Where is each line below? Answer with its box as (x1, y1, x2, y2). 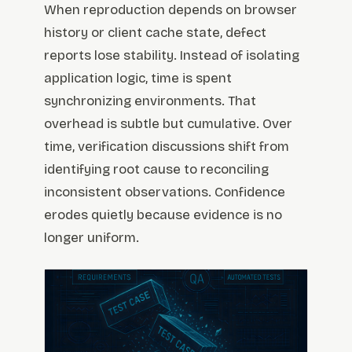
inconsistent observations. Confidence (44, 183, 285, 200)
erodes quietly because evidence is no (44, 206, 282, 223)
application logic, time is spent (44, 69, 232, 86)
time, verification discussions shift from (44, 137, 289, 155)
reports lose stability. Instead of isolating (44, 46, 299, 64)
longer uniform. (44, 229, 139, 246)
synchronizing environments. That (44, 92, 256, 109)
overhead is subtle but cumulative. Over (44, 115, 292, 132)
